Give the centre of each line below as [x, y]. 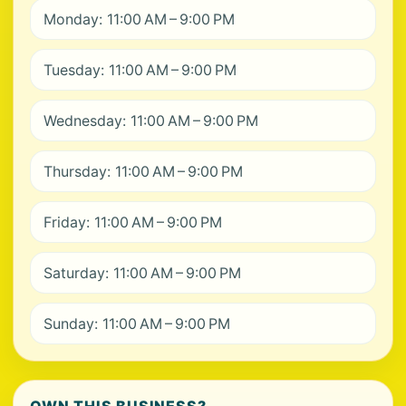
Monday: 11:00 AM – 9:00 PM [139, 19]
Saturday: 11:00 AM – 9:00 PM [142, 273]
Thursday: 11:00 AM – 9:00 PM [143, 171]
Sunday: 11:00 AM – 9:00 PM [137, 324]
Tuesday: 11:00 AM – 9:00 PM [140, 70]
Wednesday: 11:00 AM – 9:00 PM [151, 121]
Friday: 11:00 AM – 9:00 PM [133, 222]
